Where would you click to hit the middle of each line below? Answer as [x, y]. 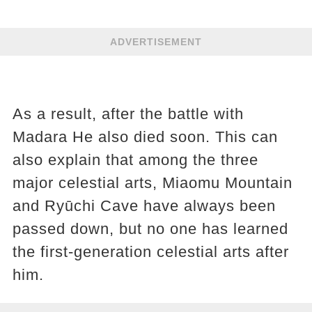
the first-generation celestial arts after [150, 251]
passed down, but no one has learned [150, 228]
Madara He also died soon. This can [145, 136]
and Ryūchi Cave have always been [144, 205]
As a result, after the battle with [128, 114]
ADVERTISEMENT [156, 41]
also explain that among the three [135, 159]
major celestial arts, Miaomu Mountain [152, 182]
